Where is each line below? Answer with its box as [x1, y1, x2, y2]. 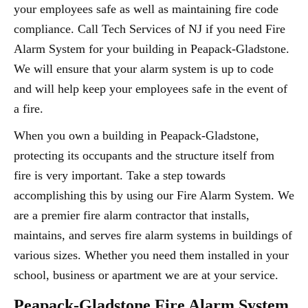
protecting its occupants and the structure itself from [14, 148, 274, 162]
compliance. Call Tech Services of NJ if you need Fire [14, 22, 285, 36]
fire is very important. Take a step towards [14, 168, 225, 182]
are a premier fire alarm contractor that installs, [14, 208, 250, 222]
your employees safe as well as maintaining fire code [14, 2, 278, 16]
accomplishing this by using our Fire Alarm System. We [14, 188, 294, 202]
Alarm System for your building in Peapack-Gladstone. [14, 42, 289, 56]
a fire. [14, 102, 43, 115]
